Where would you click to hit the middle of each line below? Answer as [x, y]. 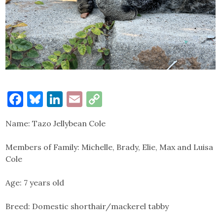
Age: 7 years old [35, 182]
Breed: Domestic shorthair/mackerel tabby [87, 206]
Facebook [57, 99]
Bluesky [72, 99]
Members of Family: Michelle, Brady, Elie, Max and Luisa [110, 147]
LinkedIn [95, 99]
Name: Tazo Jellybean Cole [56, 123]
